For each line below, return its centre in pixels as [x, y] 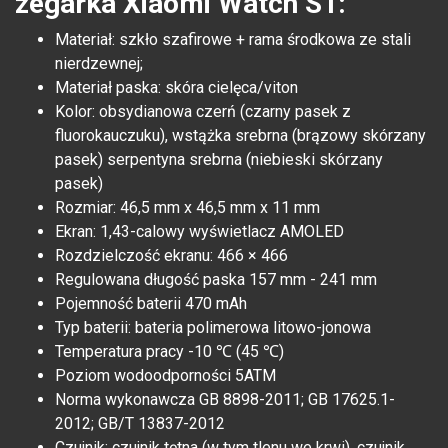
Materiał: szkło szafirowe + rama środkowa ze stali [233, 40]
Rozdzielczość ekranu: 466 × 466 [171, 256]
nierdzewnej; [99, 64]
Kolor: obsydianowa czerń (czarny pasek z [203, 112]
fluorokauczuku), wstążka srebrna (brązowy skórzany [240, 136]
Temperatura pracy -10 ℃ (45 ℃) [169, 352]
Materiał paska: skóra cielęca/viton [176, 88]
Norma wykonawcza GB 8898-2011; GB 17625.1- [225, 400]
